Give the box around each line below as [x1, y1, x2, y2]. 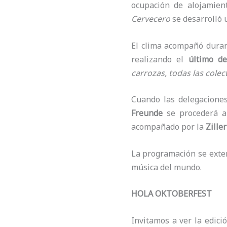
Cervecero [131, 13, 170, 24]
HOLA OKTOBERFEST [131, 188, 212, 200]
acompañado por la [131, 121, 206, 133]
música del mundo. [131, 161, 202, 173]
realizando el [131, 53, 188, 65]
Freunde [131, 107, 163, 119]
